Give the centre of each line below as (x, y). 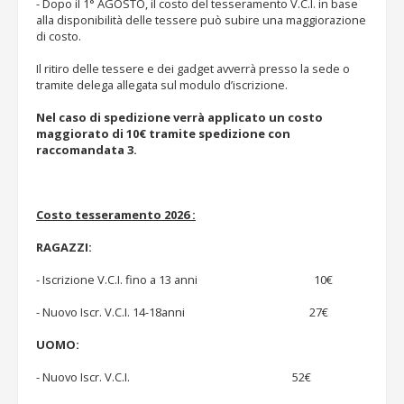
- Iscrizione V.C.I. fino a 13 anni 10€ (184, 280)
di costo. (59, 36)
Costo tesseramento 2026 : (116, 215)
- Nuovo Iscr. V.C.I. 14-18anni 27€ (182, 312)
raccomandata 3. (87, 150)
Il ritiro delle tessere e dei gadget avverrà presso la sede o (193, 69)
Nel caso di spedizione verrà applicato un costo (179, 117)
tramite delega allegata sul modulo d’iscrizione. (162, 85)
